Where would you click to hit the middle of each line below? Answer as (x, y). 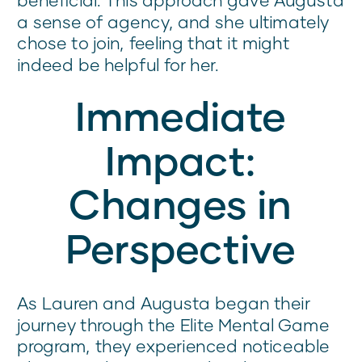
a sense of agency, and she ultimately (173, 21)
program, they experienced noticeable (173, 346)
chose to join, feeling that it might (154, 43)
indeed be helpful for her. (118, 65)
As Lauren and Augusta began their (164, 303)
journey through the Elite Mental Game (173, 325)
